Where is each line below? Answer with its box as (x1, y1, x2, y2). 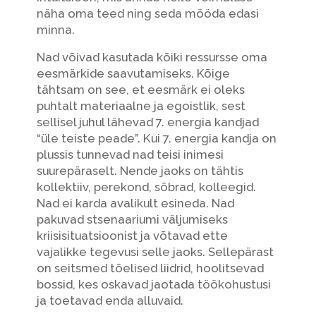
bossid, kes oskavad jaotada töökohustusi (36, 277, 271, 292)
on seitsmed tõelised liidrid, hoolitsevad (36, 261, 264, 276)
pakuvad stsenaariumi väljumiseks (36, 212, 228, 227)
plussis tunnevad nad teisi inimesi (36, 147, 224, 162)
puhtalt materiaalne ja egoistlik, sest (36, 99, 245, 114)
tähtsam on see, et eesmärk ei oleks (36, 83, 245, 97)
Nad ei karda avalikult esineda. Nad (36, 196, 234, 211)
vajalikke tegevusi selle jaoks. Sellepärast (36, 245, 274, 260)
